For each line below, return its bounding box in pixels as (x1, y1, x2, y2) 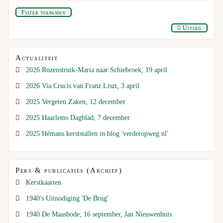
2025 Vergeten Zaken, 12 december (26, 98, 126, 106)
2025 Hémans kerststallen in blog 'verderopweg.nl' (26, 129, 169, 138)
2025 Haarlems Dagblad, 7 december (26, 113, 130, 122)
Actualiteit (15, 54, 58, 62)
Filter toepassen (21, 9, 66, 15)
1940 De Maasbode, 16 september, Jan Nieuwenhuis (26, 210, 172, 219)
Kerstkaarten (26, 178, 62, 187)
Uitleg (181, 25, 202, 31)
